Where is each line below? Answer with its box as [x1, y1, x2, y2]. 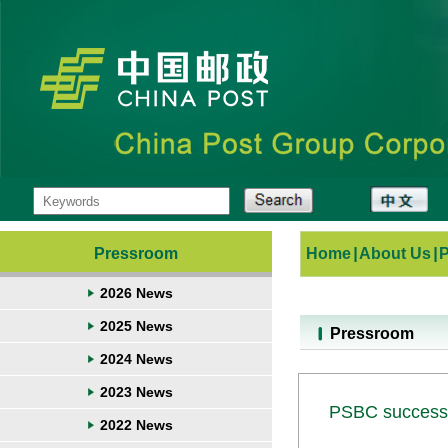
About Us [359, 245, 431, 262]
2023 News [99, 384, 173, 400]
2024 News [99, 351, 173, 367]
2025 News [99, 318, 173, 334]
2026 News [99, 285, 173, 301]
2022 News [99, 417, 173, 433]
